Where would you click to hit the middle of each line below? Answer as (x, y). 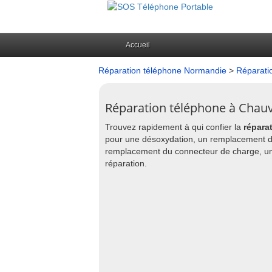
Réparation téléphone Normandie (162, 70)
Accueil (138, 45)
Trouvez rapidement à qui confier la (174, 127)
